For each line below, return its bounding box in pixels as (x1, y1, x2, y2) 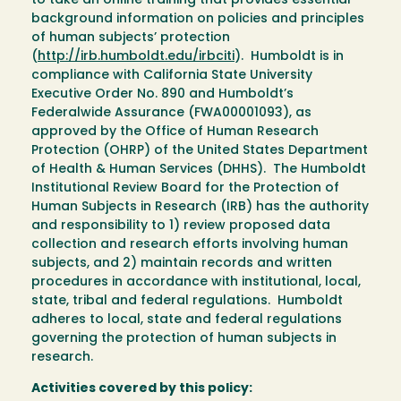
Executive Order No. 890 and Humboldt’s (31, 88, 294, 102)
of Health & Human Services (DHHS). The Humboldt (31, 163, 366, 177)
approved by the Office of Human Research (31, 125, 319, 140)
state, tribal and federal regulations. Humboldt (31, 294, 343, 309)
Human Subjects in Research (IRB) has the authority (31, 200, 369, 215)
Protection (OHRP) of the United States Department (31, 144, 368, 158)
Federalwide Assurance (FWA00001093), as (31, 107, 311, 121)
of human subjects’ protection (31, 31, 230, 46)
